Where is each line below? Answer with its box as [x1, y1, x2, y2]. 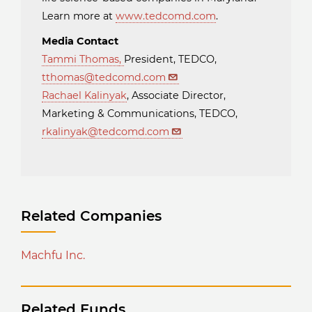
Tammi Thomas [42, 53, 119, 66]
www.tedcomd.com [116, 10, 216, 23]
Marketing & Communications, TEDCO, [42, 107, 237, 120]
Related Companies [21, 208, 162, 225]
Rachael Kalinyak [42, 89, 127, 102]
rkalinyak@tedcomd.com [42, 125, 169, 139]
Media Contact [42, 35, 118, 48]
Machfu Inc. [21, 249, 85, 263]
